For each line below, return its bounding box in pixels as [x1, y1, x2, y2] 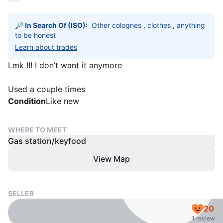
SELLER [8, 189, 34, 198]
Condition [8, 96, 46, 106]
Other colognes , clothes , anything [92, 21, 205, 29]
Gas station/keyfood [8, 136, 86, 146]
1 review [192, 215, 215, 222]
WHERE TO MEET [8, 125, 67, 134]
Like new [46, 96, 79, 106]
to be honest [15, 31, 58, 39]
